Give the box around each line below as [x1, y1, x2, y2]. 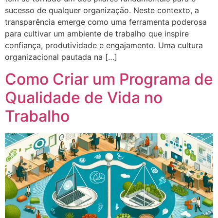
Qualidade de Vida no [5, 88, 163, 107]
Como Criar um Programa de [5, 69, 213, 89]
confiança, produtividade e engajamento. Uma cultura [5, 40, 203, 51]
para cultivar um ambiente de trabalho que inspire [5, 29, 189, 39]
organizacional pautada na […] [5, 52, 117, 62]
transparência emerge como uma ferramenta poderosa [5, 17, 207, 27]
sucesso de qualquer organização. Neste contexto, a [5, 5, 199, 16]
